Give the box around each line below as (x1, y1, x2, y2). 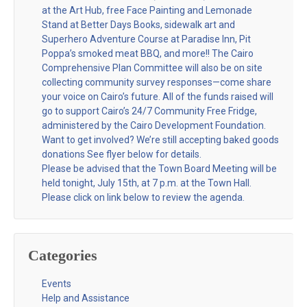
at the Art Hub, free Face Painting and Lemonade (42, 4, 252, 16)
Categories (28, 246, 97, 264)
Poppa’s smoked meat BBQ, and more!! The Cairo (42, 47, 254, 59)
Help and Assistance (42, 292, 130, 304)
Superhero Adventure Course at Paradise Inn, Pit (42, 33, 251, 45)
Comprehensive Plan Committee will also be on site (42, 62, 262, 73)
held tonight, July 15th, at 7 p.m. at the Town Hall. (42, 177, 251, 188)
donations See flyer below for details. (42, 148, 201, 160)
